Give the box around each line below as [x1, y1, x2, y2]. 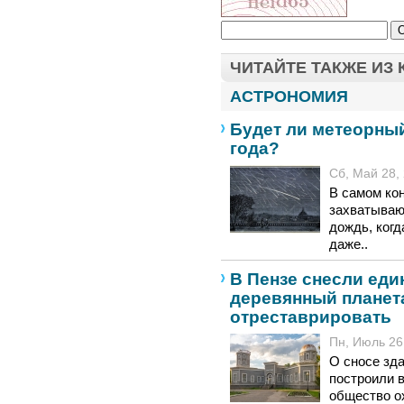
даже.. [329, 236, 368, 252]
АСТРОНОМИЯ [230, 87, 348, 106]
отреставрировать [230, 307, 391, 326]
